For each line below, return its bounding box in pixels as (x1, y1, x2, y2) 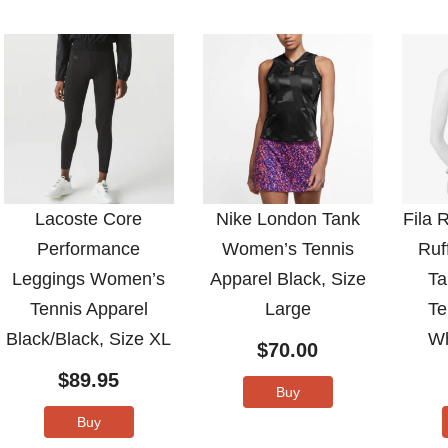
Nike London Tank (215, 208, 360, 229)
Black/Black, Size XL (6, 328, 172, 349)
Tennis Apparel (29, 298, 148, 319)
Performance (37, 238, 141, 259)
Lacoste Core (35, 208, 143, 229)
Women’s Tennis (221, 238, 354, 259)
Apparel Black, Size (209, 268, 366, 289)
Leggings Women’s (12, 268, 166, 289)
